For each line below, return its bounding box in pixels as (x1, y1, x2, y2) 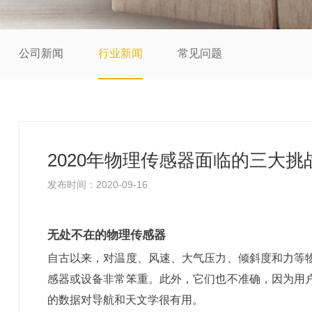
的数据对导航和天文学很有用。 (47, 290, 203, 307)
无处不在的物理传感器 (47, 226, 166, 242)
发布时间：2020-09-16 (47, 179, 148, 190)
